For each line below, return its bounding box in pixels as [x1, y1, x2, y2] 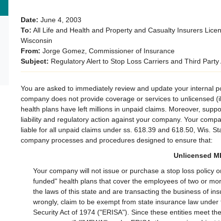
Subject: [21, 57, 49, 65]
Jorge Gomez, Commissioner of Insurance [40, 46, 175, 55]
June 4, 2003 [38, 15, 82, 24]
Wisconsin [21, 36, 53, 44]
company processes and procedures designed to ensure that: [21, 136, 213, 144]
